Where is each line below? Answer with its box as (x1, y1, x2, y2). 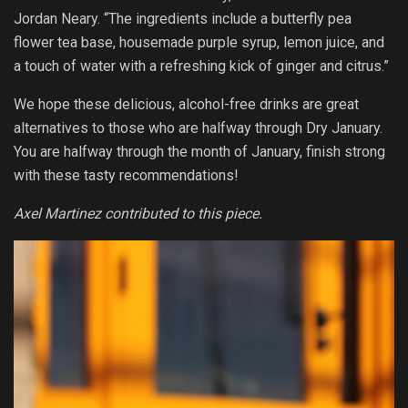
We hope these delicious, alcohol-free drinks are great (14, 95, 359, 113)
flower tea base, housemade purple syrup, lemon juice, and (14, 33, 384, 51)
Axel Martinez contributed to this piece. (14, 204, 262, 222)
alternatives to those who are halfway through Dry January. (14, 118, 382, 137)
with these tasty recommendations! (14, 166, 239, 184)
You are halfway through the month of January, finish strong (14, 142, 385, 160)
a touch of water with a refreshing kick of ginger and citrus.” (14, 56, 389, 75)
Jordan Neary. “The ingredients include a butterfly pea (14, 9, 352, 27)
